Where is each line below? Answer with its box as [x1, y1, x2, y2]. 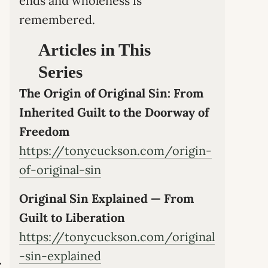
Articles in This [38, 40, 151, 59]
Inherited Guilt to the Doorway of [19, 104, 209, 120]
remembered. [19, 12, 95, 27]
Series [38, 62, 83, 81]
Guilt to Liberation [19, 209, 125, 225]
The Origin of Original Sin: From [19, 85, 203, 100]
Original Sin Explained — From [19, 190, 194, 206]
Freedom [19, 123, 69, 139]
